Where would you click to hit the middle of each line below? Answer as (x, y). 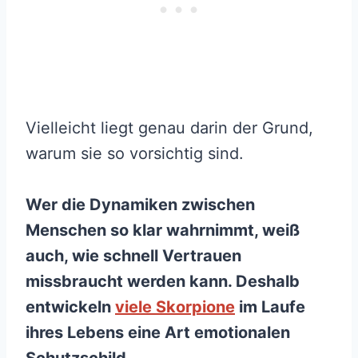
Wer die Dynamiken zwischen (140, 204)
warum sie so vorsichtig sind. (135, 153)
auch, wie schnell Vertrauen (133, 255)
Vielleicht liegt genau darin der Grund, (169, 127)
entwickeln (70, 306)
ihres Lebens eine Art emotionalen (158, 332)
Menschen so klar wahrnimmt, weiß (163, 230)
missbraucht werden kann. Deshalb (163, 281)
